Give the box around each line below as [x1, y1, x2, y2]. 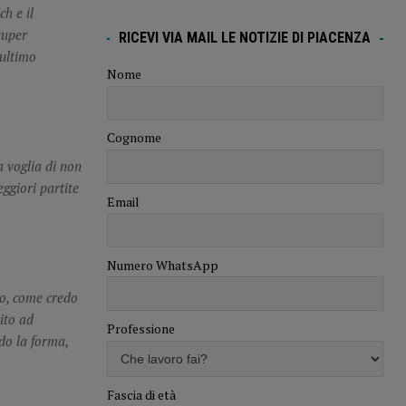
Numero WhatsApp [106, 256, 218, 274]
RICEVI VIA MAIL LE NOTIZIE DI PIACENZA [119, 29, 372, 47]
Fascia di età [106, 385, 176, 403]
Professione [106, 320, 175, 338]
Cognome [106, 129, 161, 147]
